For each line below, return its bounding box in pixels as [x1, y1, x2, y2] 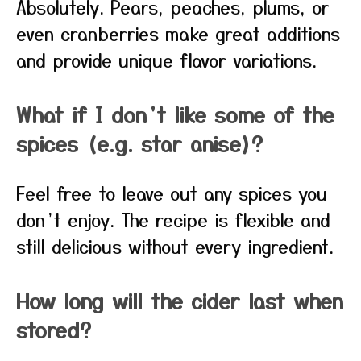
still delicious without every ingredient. [16, 233, 334, 259]
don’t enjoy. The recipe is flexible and [16, 206, 330, 232]
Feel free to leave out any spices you [16, 180, 327, 205]
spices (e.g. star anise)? [16, 128, 263, 158]
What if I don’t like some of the [16, 99, 334, 129]
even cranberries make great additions [16, 20, 340, 46]
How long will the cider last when [16, 285, 343, 315]
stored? [16, 314, 91, 344]
